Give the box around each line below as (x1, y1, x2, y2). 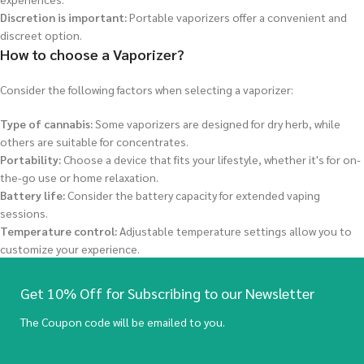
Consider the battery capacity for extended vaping (65, 188, 320, 202)
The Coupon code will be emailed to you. (20, 314, 225, 329)
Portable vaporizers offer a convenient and (127, 10, 347, 24)
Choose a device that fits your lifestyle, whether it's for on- (61, 152, 361, 167)
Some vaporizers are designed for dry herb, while (93, 116, 340, 131)
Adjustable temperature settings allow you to (117, 223, 352, 238)
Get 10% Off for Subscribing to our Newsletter (20, 284, 314, 302)
